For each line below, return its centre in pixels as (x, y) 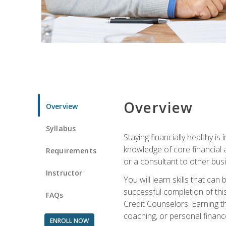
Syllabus (61, 128)
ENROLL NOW (69, 220)
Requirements (71, 150)
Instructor (64, 173)
